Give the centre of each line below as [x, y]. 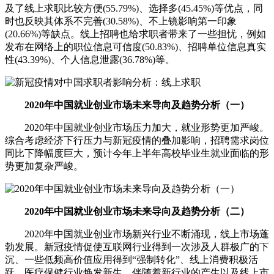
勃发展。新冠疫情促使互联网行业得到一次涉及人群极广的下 [137, 247]
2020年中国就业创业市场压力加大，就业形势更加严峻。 [137, 128]
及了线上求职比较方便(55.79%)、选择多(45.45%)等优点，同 [134, 9]
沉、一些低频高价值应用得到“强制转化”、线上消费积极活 [131, 260]
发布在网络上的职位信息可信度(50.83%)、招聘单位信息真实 [135, 47]
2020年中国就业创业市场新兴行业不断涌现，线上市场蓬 [137, 234]
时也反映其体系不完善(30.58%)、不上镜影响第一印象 [121, 21]
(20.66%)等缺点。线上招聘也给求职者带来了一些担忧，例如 [135, 34]
